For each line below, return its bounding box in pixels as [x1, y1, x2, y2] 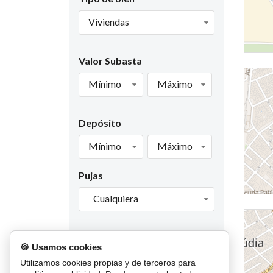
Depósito [78, 117, 121, 129]
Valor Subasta [78, 55, 142, 67]
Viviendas [88, 16, 129, 28]
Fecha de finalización [78, 232, 171, 244]
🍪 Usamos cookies [20, 242, 102, 252]
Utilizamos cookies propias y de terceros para [20, 258, 196, 268]
